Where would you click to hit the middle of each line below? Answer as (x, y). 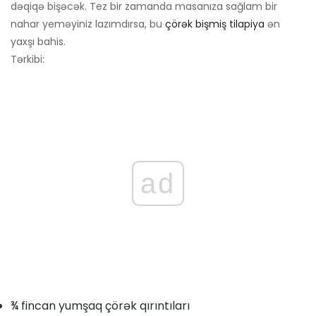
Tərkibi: (28, 60)
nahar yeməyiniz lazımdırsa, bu (88, 24)
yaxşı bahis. (38, 42)
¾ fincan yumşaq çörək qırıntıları (100, 306)
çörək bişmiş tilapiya (215, 24)
